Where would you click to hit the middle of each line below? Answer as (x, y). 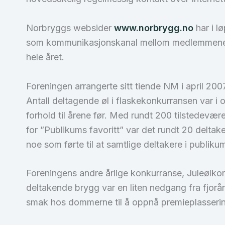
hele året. (46, 57)
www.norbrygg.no (154, 28)
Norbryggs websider (70, 28)
